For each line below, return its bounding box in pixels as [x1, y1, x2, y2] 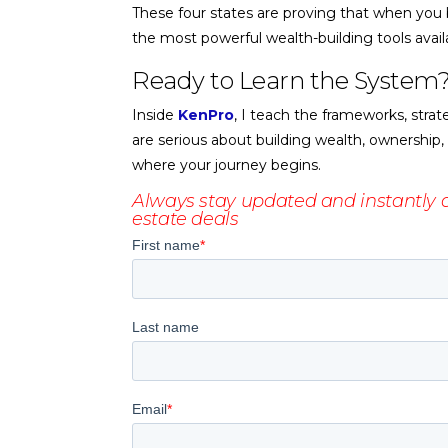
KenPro [178, 105, 234, 124]
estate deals [132, 207, 239, 230]
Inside [132, 105, 178, 124]
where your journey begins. [132, 155, 321, 174]
